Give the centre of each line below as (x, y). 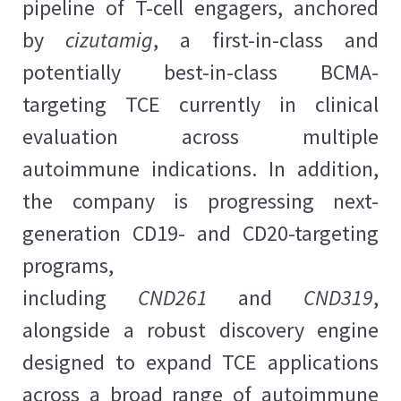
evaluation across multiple (200, 137)
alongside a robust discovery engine (200, 330)
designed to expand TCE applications (200, 363)
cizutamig (109, 40)
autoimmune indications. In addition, (200, 169)
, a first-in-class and (266, 40)
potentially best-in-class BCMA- (200, 73)
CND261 (172, 298)
